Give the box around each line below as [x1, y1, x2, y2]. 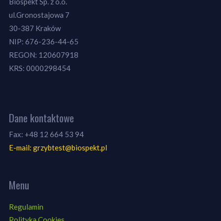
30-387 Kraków [8, 23, 61, 33]
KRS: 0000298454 [8, 63, 71, 73]
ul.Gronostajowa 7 [8, 10, 70, 19]
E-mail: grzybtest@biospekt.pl [8, 143, 107, 152]
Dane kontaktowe [8, 110, 74, 125]
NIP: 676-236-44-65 [8, 37, 78, 46]
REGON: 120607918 [8, 50, 78, 59]
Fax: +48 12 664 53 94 [8, 129, 84, 139]
